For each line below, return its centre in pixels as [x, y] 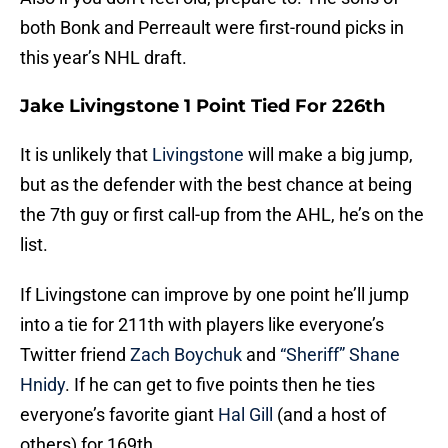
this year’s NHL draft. [103, 58]
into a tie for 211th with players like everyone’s [202, 325]
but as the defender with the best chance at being [216, 185]
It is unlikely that [86, 155]
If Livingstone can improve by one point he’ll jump [214, 295]
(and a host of [329, 415]
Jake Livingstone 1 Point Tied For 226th [202, 106]
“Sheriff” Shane [340, 355]
